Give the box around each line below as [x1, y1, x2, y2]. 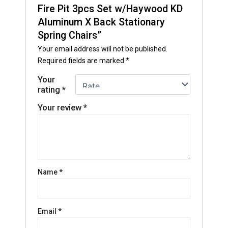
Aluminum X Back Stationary [38, 16, 165, 28]
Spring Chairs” [38, 29, 102, 41]
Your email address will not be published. [38, 44, 168, 53]
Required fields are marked [38, 56, 126, 65]
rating [38, 84, 63, 95]
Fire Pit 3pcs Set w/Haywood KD [38, 3, 183, 15]
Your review [38, 102, 84, 112]
